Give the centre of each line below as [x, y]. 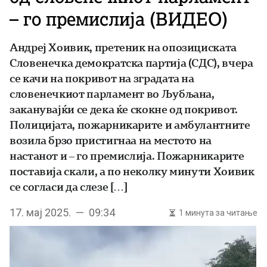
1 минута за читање [218, 213]
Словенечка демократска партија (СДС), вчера [131, 63]
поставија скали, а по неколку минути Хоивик [132, 171]
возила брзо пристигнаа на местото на [111, 140]
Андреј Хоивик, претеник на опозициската [123, 47]
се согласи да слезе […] [69, 187]
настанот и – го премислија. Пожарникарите [127, 156]
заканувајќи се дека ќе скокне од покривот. [124, 109]
